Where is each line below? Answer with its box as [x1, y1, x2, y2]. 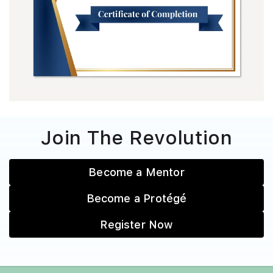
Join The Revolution [40, 126, 233, 149]
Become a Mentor [88, 165, 185, 179]
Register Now [100, 218, 173, 231]
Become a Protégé [86, 191, 187, 205]
